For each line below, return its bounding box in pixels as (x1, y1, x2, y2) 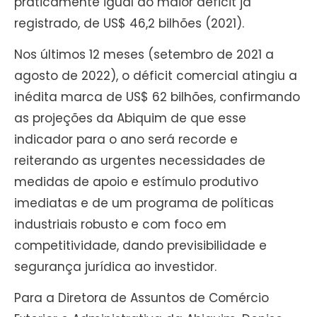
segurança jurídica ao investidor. (14, 258, 217, 276)
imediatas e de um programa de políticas (14, 195, 274, 212)
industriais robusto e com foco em (14, 216, 226, 234)
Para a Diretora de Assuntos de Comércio (14, 289, 269, 307)
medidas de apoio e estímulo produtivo (14, 173, 258, 191)
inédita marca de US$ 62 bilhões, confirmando (14, 88, 300, 106)
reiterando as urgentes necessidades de (14, 152, 265, 170)
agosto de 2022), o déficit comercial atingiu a (14, 67, 297, 85)
